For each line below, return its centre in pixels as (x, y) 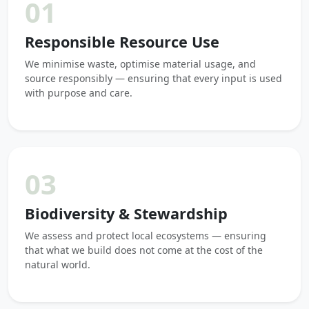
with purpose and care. (79, 93)
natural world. (58, 265)
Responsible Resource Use (122, 42)
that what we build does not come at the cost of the (144, 250)
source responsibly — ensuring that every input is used (153, 78)
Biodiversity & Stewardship (126, 213)
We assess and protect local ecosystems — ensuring (146, 236)
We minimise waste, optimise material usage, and (140, 64)
